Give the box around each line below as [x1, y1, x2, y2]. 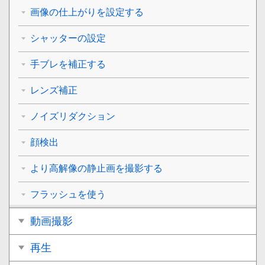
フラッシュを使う [30, 189, 106, 199]
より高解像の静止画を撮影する [30, 163, 163, 173]
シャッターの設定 [30, 33, 106, 43]
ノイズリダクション [30, 111, 115, 121]
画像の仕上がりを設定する [30, 7, 144, 17]
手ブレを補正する [30, 59, 106, 69]
